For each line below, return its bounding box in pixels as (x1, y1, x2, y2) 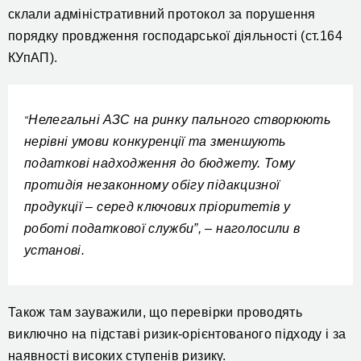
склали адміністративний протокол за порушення (8, 7, 316, 21)
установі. (24, 243, 85, 257)
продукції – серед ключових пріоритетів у (24, 200, 291, 214)
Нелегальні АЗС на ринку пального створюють (28, 113, 331, 127)
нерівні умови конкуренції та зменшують (24, 135, 286, 148)
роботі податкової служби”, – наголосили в (24, 222, 301, 235)
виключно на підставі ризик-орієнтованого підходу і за (8, 327, 346, 341)
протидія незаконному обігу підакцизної (24, 178, 280, 192)
